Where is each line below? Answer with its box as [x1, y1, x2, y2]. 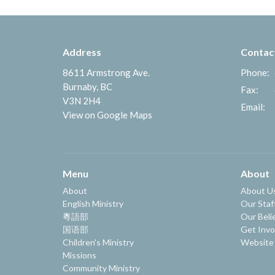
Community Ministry [63, 263, 140, 274]
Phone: [241, 66, 269, 78]
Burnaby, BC [63, 80, 112, 92]
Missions [63, 250, 96, 261]
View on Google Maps [63, 109, 152, 120]
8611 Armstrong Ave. [63, 66, 150, 78]
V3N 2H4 [63, 95, 101, 106]
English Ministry [63, 198, 123, 209]
